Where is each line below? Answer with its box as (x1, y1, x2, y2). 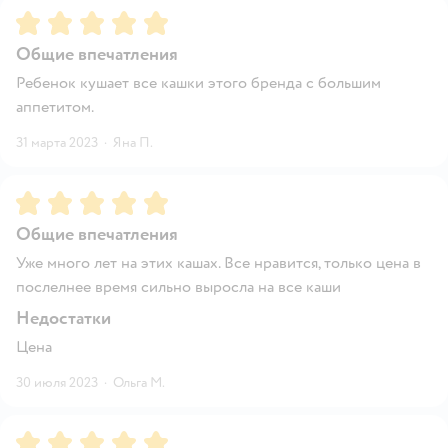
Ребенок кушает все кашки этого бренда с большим (16, 72, 381, 93)
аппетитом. (16, 96, 94, 117)
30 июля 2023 (16, 373, 98, 391)
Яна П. (113, 133, 153, 151)
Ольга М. (113, 373, 165, 391)
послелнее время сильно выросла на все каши (16, 276, 341, 297)
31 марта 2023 (16, 133, 98, 151)
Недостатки (16, 306, 111, 330)
